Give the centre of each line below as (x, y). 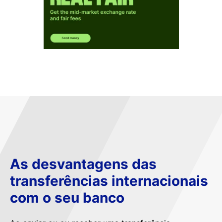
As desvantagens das (83, 164)
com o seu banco (67, 197)
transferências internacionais (109, 181)
